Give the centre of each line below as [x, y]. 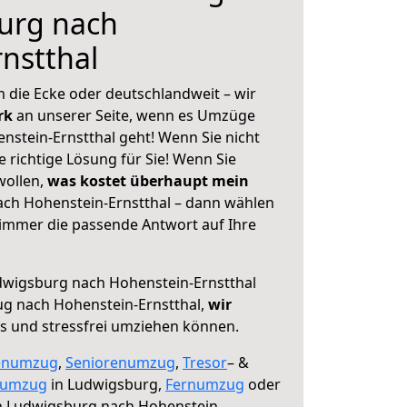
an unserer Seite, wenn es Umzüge [136, 115]
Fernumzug [205, 384]
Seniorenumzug [120, 362]
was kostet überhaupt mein [148, 181]
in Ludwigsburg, [106, 384]
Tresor [205, 362]
